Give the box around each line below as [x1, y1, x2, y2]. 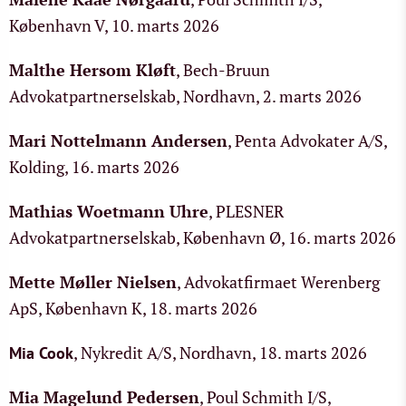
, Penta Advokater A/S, [227, 130, 387, 151]
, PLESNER [208, 200, 284, 222]
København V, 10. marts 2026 [9, 14, 219, 36]
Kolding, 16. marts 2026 [9, 156, 179, 178]
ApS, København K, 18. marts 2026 [9, 297, 257, 319]
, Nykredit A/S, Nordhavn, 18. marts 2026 [73, 342, 367, 363]
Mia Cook [9, 343, 73, 363]
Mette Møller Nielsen [9, 271, 177, 293]
